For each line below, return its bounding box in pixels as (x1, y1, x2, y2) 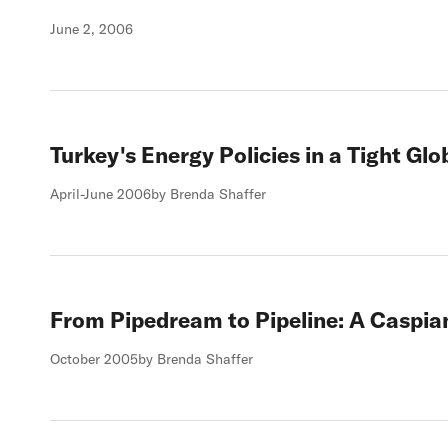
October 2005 (50, 350, 138, 368)
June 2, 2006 (50, 20, 133, 38)
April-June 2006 (50, 185, 151, 203)
